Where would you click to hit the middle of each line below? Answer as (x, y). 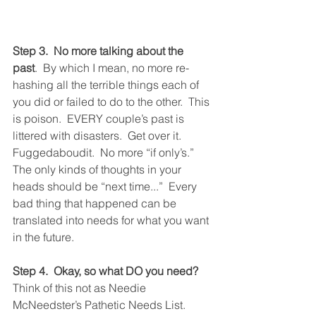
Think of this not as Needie (81, 288)
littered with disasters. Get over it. (100, 135)
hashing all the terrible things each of (107, 85)
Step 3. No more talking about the (99, 51)
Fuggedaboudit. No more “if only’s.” (106, 152)
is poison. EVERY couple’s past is (100, 119)
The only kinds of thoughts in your (98, 169)
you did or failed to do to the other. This (113, 102)
